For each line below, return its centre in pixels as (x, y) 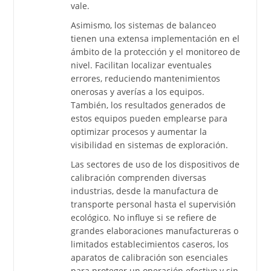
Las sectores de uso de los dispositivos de (155, 164)
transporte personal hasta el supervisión (154, 204)
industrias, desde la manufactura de (145, 191)
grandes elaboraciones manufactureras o (155, 230)
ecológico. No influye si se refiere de (144, 217)
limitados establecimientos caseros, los (150, 244)
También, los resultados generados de (149, 105)
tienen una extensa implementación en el (155, 38)
